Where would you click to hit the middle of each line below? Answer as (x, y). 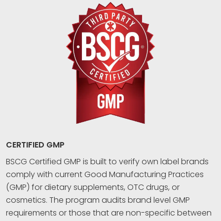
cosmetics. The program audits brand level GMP (98, 200)
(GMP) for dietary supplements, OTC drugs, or (93, 187)
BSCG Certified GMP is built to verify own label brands (107, 161)
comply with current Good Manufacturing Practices (105, 174)
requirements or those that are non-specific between (109, 213)
